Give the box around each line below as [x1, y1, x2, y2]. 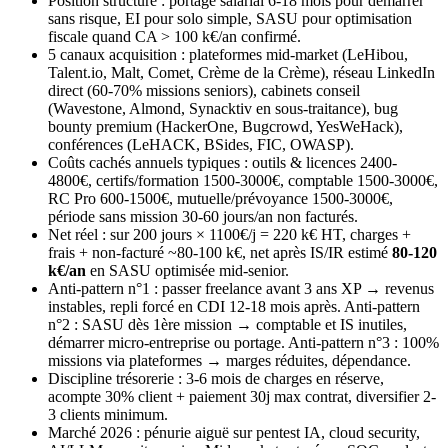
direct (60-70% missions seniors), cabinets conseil [48, 82, 360, 100]
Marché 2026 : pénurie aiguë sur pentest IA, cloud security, [48, 424, 420, 442]
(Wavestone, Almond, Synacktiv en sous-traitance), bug [48, 100, 398, 118]
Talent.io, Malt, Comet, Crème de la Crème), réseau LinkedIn [48, 64, 435, 82]
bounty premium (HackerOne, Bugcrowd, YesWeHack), [48, 118, 403, 136]
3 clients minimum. [48, 406, 168, 424]
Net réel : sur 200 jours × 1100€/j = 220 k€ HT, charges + [48, 226, 411, 244]
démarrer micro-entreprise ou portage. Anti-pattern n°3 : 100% [48, 334, 439, 352]
